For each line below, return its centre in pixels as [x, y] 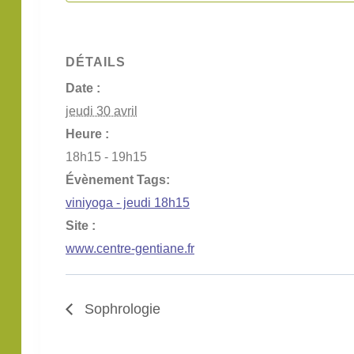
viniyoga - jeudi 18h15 [128, 202]
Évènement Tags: [118, 179]
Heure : [87, 134]
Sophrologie [121, 309]
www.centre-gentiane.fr [130, 248]
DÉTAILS [96, 62]
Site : [81, 225]
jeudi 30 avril [102, 111]
